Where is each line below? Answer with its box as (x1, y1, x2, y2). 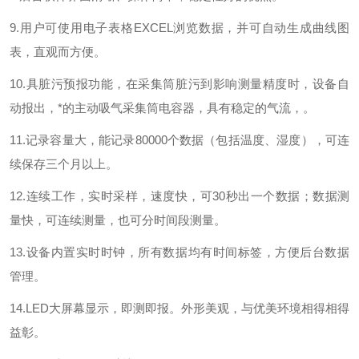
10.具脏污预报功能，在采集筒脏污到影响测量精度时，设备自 (10, 77, 349, 91)
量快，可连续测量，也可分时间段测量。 (10, 213, 226, 227)
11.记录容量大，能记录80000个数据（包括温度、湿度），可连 (10, 133, 349, 147)
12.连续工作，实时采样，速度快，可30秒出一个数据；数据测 (10, 189, 349, 203)
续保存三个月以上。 (10, 157, 118, 171)
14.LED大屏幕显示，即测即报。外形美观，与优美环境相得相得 (10, 301, 349, 315)
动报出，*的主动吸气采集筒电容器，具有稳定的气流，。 (10, 101, 315, 115)
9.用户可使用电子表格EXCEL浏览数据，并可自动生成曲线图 (10, 21, 349, 34)
